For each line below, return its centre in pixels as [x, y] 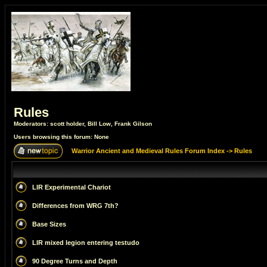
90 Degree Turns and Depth [75, 261]
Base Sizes [49, 224]
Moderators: [32, 124]
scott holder [67, 124]
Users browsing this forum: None [61, 137]
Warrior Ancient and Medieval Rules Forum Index [148, 151]
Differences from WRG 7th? [75, 206]
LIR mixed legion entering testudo [86, 243]
